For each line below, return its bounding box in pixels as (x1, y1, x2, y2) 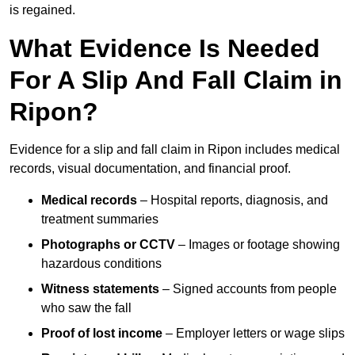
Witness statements (41, 282, 159, 296)
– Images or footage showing (175, 238, 340, 252)
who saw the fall (41, 301, 132, 315)
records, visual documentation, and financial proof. (10, 162, 291, 176)
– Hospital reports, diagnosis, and (137, 193, 328, 208)
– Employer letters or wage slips (162, 326, 345, 341)
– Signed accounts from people (159, 282, 337, 296)
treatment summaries (41, 212, 158, 227)
